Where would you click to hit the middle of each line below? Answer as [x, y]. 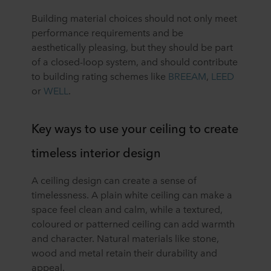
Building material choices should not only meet [134, 18]
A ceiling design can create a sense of [114, 180]
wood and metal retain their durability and [124, 253]
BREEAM [187, 76]
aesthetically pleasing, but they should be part [132, 47]
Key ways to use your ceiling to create [135, 128]
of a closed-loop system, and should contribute [135, 61]
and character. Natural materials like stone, [125, 238]
